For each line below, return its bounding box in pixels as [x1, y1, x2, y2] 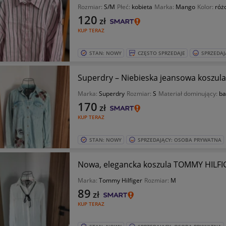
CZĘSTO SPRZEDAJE [137, 49, 185, 56]
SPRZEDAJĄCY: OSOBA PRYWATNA [137, 136, 221, 143]
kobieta [131, 3, 152, 11]
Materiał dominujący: [158, 89, 219, 98]
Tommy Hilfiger [98, 176, 142, 185]
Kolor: [197, 3, 215, 11]
